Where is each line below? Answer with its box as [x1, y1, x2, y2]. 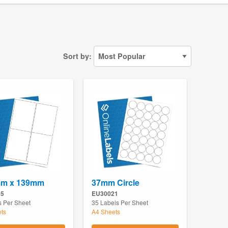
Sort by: [63, 51, 92, 62]
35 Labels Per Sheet [91, 198, 148, 207]
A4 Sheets [91, 207, 120, 216]
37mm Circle [91, 177, 139, 189]
